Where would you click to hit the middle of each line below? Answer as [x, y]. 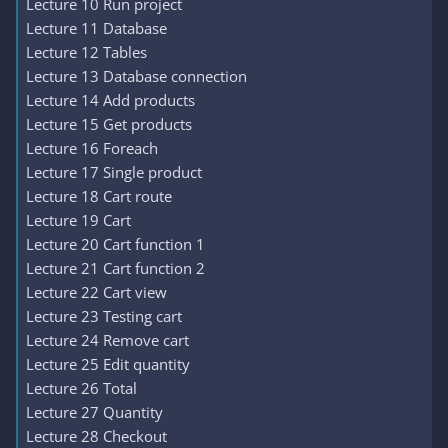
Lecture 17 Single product [114, 172]
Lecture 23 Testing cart [104, 316]
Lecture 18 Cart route [99, 196]
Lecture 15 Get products [109, 124]
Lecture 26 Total [81, 388]
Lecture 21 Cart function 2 [115, 268]
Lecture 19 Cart [78, 220]
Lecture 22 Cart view [96, 292]
